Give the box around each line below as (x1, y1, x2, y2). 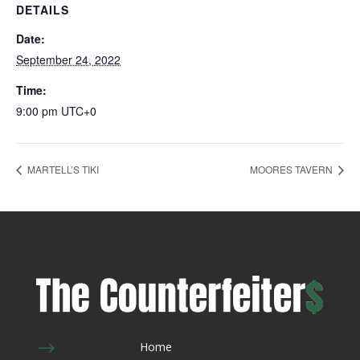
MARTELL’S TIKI (25, 162, 99, 177)
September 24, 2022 (16, 51, 121, 67)
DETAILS (16, 2, 69, 18)
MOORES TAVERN (250, 162, 335, 177)
